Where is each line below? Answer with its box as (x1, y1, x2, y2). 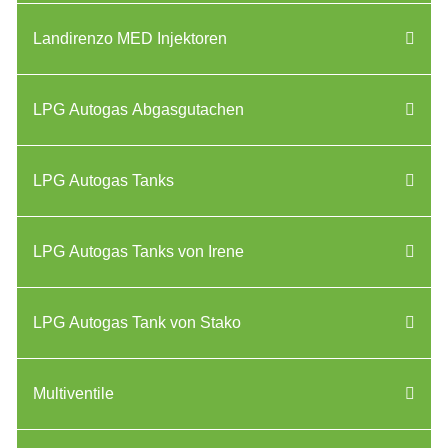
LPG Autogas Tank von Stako (33, 314, 241, 331)
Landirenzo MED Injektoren (33, 30, 227, 47)
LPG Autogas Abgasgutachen (33, 101, 244, 118)
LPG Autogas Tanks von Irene (33, 243, 244, 260)
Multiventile (33, 385, 114, 402)
